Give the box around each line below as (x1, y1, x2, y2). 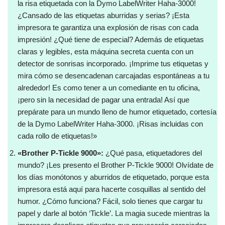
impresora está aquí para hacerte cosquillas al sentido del (18, 185, 205, 193)
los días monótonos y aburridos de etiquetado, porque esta (18, 173, 209, 181)
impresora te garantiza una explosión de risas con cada (18, 23, 198, 32)
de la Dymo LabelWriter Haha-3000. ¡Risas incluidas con (18, 120, 203, 128)
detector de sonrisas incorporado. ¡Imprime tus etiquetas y (18, 59, 208, 68)
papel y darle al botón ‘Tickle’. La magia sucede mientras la (18, 209, 209, 217)
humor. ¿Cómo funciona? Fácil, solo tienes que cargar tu (18, 197, 202, 205)
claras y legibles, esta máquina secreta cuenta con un (18, 47, 193, 56)
